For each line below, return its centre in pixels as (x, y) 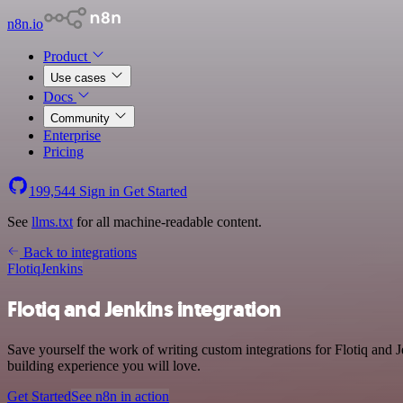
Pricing (63, 152)
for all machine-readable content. (167, 222)
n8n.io (25, 24)
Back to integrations (78, 252)
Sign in (99, 191)
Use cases (80, 78)
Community (82, 118)
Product (67, 56)
